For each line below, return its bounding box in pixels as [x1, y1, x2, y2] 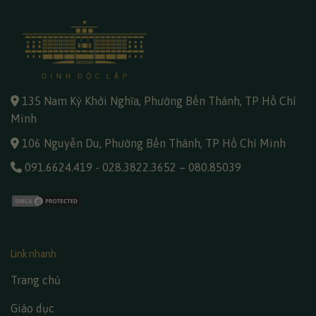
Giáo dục [11, 301, 54, 315]
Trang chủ [11, 273, 61, 286]
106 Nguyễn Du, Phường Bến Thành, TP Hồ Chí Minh [22, 136, 288, 150]
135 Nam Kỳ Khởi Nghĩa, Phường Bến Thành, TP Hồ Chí [22, 94, 296, 107]
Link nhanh [11, 246, 56, 260]
